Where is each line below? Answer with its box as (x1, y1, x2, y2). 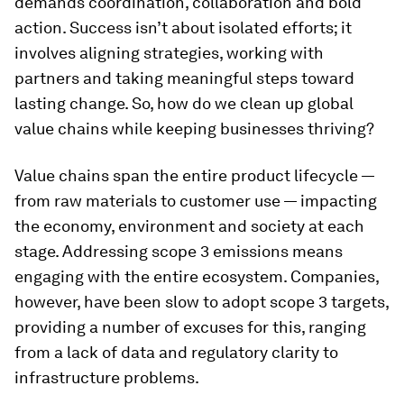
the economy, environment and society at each (14, 216, 364, 235)
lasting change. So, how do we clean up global (14, 94, 353, 113)
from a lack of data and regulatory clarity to (14, 343, 338, 362)
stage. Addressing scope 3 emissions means (14, 242, 343, 261)
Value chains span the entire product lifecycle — (14, 166, 374, 185)
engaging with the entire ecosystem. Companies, (14, 267, 379, 286)
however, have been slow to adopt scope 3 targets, (14, 292, 389, 311)
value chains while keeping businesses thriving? (14, 119, 374, 138)
